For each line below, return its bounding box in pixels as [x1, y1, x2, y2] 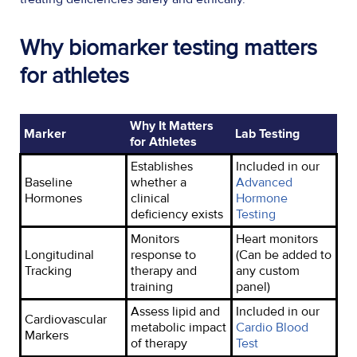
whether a [131, 174, 186, 190]
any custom [236, 262, 300, 279]
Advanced [236, 174, 292, 190]
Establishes [131, 158, 193, 175]
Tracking [25, 262, 72, 279]
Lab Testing [235, 127, 300, 140]
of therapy [131, 335, 187, 351]
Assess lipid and [131, 303, 220, 320]
